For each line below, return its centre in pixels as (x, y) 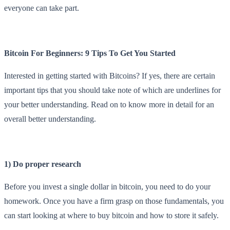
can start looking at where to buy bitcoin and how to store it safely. (111, 215)
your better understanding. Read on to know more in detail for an (109, 104)
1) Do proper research (43, 164)
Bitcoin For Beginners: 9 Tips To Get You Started (90, 53)
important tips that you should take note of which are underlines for (112, 90)
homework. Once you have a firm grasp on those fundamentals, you (114, 201)
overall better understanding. (50, 119)
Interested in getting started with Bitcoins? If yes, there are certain (110, 75)
